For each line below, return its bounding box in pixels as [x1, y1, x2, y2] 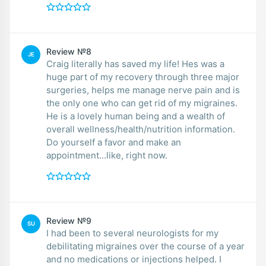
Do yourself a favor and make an [46, 136, 181, 148]
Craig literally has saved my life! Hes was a [46, 58, 224, 69]
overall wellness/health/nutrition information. [46, 123, 235, 135]
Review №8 [46, 46, 91, 56]
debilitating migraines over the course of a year [46, 240, 245, 252]
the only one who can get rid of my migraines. [46, 97, 237, 109]
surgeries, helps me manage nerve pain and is [46, 84, 240, 96]
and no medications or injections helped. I [46, 253, 221, 265]
